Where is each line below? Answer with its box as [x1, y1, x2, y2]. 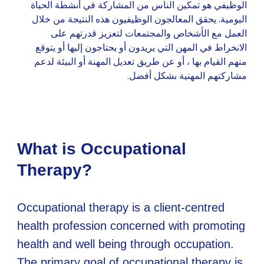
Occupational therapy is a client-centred [17, 201, 225, 214]
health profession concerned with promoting [17, 219, 246, 233]
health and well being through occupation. [17, 237, 235, 251]
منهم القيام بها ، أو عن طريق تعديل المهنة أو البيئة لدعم [34, 55, 247, 68]
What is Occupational [17, 139, 187, 158]
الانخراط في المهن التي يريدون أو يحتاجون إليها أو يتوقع [35, 41, 247, 54]
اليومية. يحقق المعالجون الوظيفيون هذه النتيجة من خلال [31, 12, 247, 25]
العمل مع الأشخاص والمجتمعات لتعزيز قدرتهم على [50, 27, 247, 39]
